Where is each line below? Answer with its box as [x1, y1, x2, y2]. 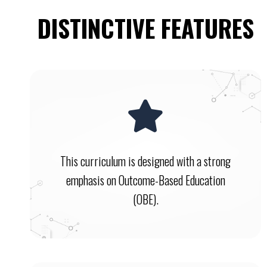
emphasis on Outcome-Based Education [66, 170, 225, 189]
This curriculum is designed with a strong [60, 151, 231, 170]
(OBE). [132, 190, 159, 208]
